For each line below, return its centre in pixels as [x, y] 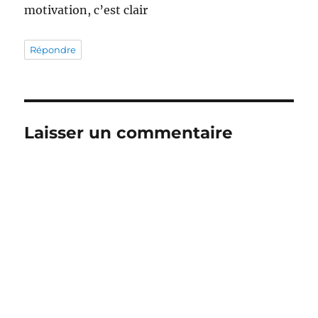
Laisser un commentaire [129, 132]
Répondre [53, 49]
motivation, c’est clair [86, 10]
